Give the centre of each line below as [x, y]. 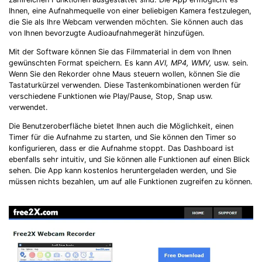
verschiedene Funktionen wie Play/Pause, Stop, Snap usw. [111, 96]
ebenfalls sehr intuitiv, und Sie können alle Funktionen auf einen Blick [129, 159]
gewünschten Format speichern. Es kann [82, 63]
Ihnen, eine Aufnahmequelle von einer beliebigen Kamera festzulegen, [130, 11]
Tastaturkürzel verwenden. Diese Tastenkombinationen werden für [125, 85]
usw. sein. [230, 63]
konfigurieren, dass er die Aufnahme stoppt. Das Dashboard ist [121, 148]
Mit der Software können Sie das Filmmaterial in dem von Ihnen [120, 51]
